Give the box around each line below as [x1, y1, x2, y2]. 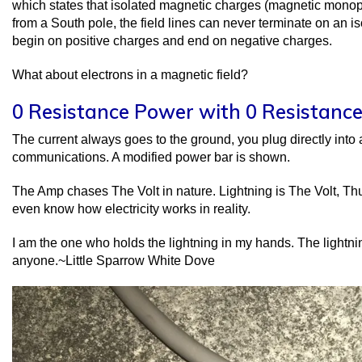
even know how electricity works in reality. [12, 201, 250, 216]
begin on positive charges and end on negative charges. [12, 33, 332, 48]
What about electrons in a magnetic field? [12, 67, 248, 82]
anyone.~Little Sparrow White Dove [12, 253, 215, 267]
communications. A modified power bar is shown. [12, 149, 290, 164]
